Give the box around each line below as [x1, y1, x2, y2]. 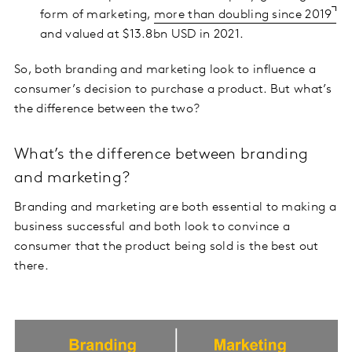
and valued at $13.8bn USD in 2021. [40, 28, 244, 42]
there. [14, 260, 49, 273]
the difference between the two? [14, 103, 200, 116]
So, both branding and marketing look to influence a [14, 64, 317, 77]
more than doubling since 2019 [153, 9, 332, 22]
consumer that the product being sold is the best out [14, 240, 319, 254]
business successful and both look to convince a [14, 221, 291, 234]
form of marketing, [40, 9, 154, 22]
